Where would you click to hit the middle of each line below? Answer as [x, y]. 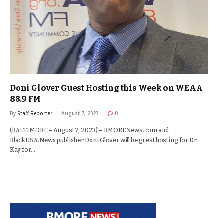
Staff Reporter [35, 113]
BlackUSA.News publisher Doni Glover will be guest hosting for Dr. [104, 140]
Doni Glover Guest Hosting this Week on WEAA [106, 88]
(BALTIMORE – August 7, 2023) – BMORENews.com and [89, 130]
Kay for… [22, 150]
